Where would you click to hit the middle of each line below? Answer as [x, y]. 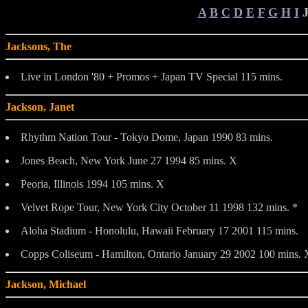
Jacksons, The [38, 46]
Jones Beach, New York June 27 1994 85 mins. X [129, 160]
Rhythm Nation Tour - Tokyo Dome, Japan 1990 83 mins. [147, 137]
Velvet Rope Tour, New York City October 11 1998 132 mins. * [159, 207]
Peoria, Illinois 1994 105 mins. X [92, 184]
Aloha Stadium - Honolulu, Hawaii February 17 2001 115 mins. [159, 230]
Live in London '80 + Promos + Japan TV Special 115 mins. [152, 76]
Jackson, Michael [46, 284]
